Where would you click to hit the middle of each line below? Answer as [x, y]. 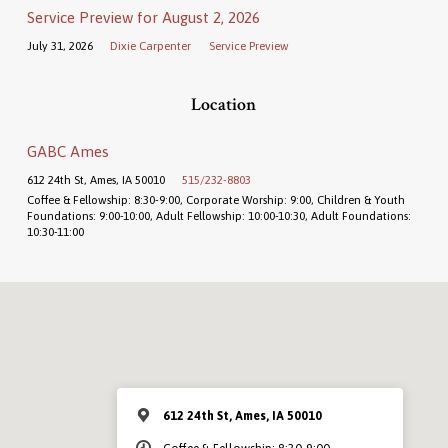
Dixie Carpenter [151, 45]
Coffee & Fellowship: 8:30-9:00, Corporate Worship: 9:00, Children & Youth [215, 199]
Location [224, 104]
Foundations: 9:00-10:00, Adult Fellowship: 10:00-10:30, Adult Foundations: [218, 215]
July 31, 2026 [59, 45]
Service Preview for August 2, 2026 [143, 17]
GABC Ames [67, 151]
